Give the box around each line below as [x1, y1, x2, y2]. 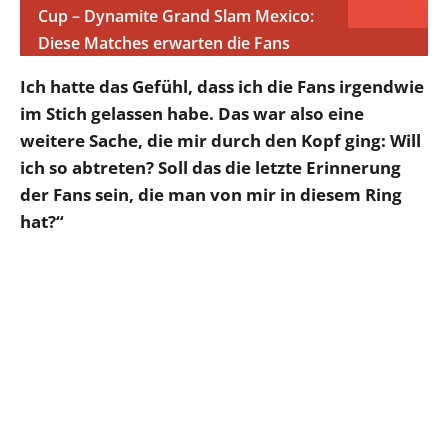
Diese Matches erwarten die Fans [38, 31, 290, 54]
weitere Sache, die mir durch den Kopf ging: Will [20, 128, 421, 152]
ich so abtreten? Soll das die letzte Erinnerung [20, 155, 401, 179]
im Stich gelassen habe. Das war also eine [20, 101, 364, 125]
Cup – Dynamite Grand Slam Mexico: [38, 4, 314, 27]
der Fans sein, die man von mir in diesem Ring [20, 182, 402, 206]
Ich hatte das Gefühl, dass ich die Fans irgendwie [20, 74, 424, 98]
